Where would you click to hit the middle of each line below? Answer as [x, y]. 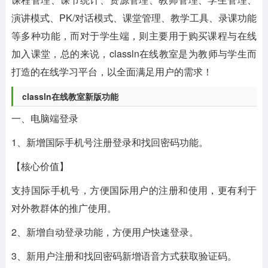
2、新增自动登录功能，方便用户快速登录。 [105, 232]
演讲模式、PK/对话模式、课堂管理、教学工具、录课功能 [134, 18]
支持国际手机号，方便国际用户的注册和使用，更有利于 [134, 190]
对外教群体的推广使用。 [64, 208]
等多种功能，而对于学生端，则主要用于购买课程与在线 [134, 36]
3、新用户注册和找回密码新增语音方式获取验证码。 [124, 256]
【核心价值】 [40, 166]
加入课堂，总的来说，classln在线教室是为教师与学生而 [134, 54]
